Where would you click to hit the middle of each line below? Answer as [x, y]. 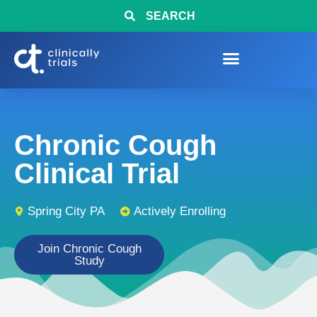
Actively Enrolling [180, 211]
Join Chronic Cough [89, 249]
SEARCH [170, 16]
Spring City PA [66, 211]
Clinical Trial [97, 173]
